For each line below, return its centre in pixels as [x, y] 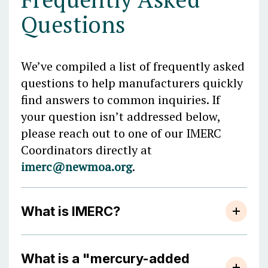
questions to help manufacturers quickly [132, 83]
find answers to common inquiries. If [121, 100]
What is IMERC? [71, 211]
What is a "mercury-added [105, 258]
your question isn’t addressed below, [121, 116]
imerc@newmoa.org [77, 167]
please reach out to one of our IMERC [121, 133]
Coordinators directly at [86, 150]
